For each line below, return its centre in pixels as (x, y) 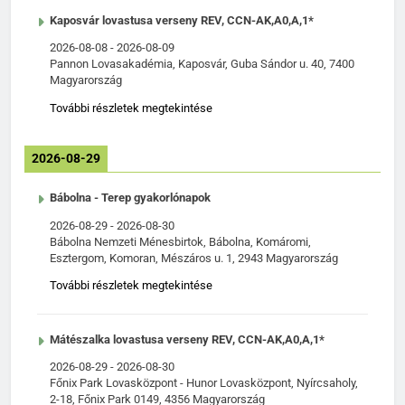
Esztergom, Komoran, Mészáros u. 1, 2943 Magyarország (194, 258)
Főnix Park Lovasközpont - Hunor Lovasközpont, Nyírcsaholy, (204, 383)
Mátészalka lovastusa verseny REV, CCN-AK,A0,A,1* (187, 339)
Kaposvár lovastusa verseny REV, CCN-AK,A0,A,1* (182, 20)
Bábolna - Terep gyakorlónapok (130, 198)
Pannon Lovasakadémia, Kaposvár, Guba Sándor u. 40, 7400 (202, 64)
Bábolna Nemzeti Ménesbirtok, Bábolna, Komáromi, (180, 241)
